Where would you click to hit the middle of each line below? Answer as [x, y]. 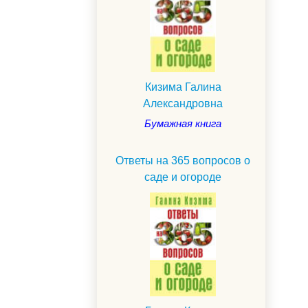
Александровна [183, 104]
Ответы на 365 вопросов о [183, 161]
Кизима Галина [183, 87]
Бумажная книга [183, 124]
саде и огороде [183, 177]
